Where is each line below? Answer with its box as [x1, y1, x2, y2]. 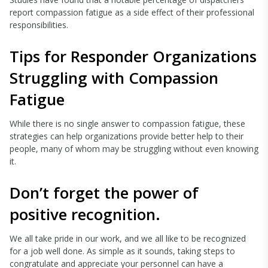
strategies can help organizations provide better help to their [10, 130, 243, 142]
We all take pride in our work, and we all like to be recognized [10, 233, 246, 244]
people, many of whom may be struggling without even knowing [10, 143, 258, 154]
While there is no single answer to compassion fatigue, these [10, 118, 245, 129]
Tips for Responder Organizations [10, 45, 257, 67]
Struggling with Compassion [10, 67, 218, 89]
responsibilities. [10, 19, 68, 31]
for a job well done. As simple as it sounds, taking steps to [10, 245, 235, 257]
